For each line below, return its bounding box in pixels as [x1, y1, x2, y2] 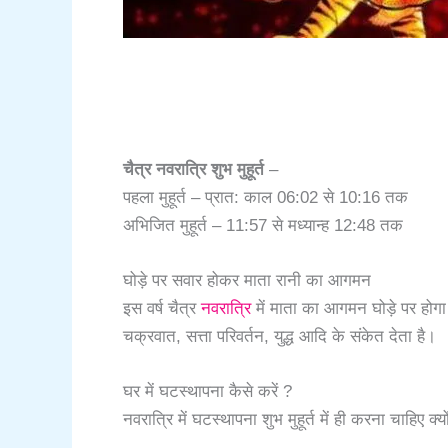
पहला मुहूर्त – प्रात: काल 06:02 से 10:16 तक [123, 187, 408, 207]
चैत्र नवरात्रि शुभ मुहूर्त [123, 159, 269, 179]
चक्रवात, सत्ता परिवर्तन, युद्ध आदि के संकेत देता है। [123, 327, 436, 347]
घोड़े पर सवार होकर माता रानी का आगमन [123, 271, 371, 291]
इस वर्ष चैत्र [123, 299, 201, 319]
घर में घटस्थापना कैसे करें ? [123, 382, 292, 402]
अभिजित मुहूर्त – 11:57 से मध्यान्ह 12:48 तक [123, 215, 403, 235]
